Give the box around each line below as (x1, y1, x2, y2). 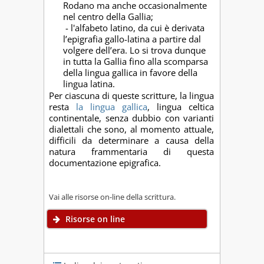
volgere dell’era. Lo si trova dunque (63, 44, 206, 57)
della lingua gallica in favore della (63, 67, 197, 79)
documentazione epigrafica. (49, 156, 161, 169)
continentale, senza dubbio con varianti (49, 111, 214, 124)
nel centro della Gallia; (63, 11, 153, 23)
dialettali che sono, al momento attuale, (49, 123, 214, 135)
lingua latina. (63, 78, 115, 90)
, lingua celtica (147, 100, 214, 113)
